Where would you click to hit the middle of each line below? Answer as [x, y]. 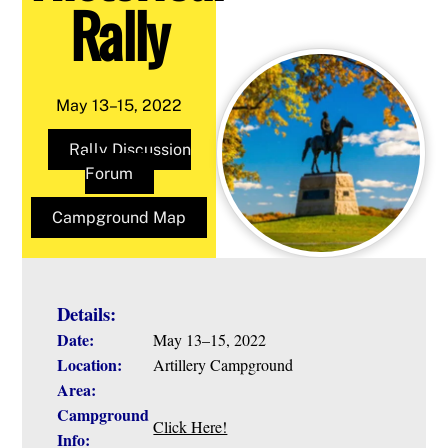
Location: [90, 364]
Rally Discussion [129, 149]
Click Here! [190, 426]
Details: [87, 313]
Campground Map [119, 217]
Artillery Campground [226, 364]
